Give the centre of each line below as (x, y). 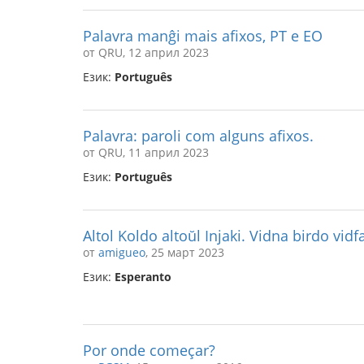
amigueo (122, 252)
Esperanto (143, 277)
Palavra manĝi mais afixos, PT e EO (203, 36)
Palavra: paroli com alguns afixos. (198, 136)
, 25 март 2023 (185, 252)
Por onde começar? (149, 350)
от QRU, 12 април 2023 (146, 52)
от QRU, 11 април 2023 (146, 152)
